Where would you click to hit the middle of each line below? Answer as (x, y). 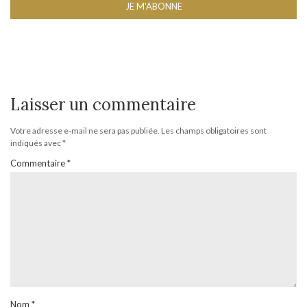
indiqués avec (36, 143)
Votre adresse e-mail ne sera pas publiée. (85, 131)
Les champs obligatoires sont (214, 131)
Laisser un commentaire (103, 105)
